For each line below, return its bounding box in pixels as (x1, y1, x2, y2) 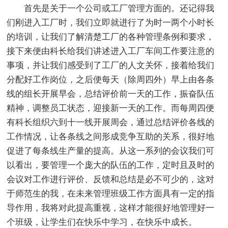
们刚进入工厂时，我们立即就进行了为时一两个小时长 (7, 17, 215, 27)
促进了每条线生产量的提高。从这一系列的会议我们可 (7, 146, 215, 156)
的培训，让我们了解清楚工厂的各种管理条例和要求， (7, 32, 215, 42)
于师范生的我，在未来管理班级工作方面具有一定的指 (7, 188, 215, 198)
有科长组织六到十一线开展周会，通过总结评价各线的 (7, 117, 215, 127)
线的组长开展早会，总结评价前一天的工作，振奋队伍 (7, 89, 215, 99)
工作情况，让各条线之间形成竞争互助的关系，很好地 (7, 131, 215, 141)
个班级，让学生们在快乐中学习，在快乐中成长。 (7, 217, 197, 227)
